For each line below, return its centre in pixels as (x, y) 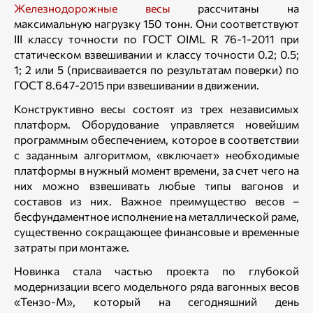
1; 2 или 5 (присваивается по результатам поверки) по (156, 70)
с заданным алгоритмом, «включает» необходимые (156, 155)
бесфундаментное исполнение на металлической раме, (156, 216)
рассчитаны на (235, 8)
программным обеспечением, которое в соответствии (156, 139)
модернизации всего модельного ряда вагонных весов (156, 286)
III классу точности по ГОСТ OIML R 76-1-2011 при (156, 39)
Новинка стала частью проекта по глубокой (156, 271)
